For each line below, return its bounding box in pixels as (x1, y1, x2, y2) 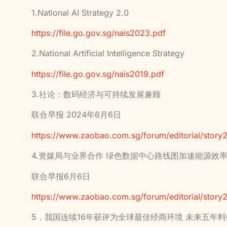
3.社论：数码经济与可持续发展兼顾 (31, 89, 161, 100)
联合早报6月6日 (31, 171, 90, 181)
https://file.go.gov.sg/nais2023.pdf (31, 27, 166, 38)
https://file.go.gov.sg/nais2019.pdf (31, 68, 164, 79)
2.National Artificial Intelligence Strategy (31, 48, 184, 59)
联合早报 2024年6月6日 (31, 109, 121, 120)
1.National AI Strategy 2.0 (31, 7, 129, 18)
